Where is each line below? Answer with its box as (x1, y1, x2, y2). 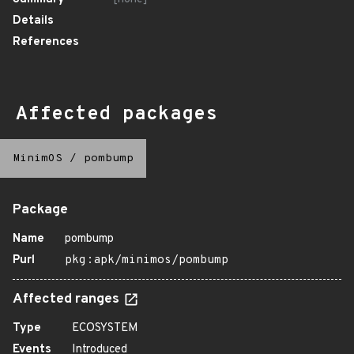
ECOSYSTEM (72, 321, 138, 336)
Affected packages (16, 103, 217, 126)
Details (13, 13, 54, 28)
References (13, 35, 79, 50)
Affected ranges (13, 291, 122, 308)
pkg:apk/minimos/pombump (65, 253, 228, 268)
